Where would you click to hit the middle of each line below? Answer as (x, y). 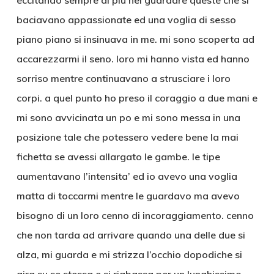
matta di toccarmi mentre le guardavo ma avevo (128, 196)
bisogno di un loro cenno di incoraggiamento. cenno (135, 215)
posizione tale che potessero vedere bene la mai (127, 137)
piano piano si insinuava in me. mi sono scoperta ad (135, 39)
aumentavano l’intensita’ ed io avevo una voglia (127, 176)
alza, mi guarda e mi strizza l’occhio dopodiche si (129, 254)
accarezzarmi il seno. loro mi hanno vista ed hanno (133, 59)
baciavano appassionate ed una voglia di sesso (126, 20)
